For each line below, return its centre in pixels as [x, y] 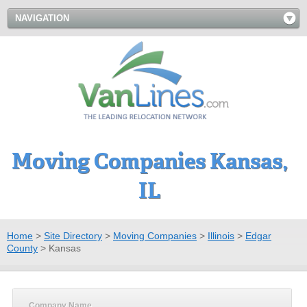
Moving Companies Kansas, [149, 161]
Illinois [221, 235]
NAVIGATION [42, 18]
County [22, 248]
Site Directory [73, 235]
